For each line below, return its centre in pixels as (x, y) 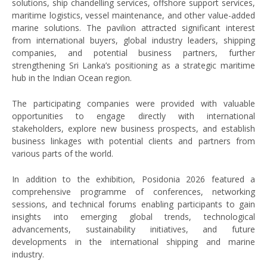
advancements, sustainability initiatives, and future (133, 229)
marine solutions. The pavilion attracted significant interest (133, 28)
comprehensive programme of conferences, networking (133, 192)
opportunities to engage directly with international (133, 116)
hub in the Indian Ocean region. (72, 78)
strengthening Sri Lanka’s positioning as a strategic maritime (133, 66)
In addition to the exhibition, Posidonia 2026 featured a (133, 179)
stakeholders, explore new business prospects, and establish (133, 129)
